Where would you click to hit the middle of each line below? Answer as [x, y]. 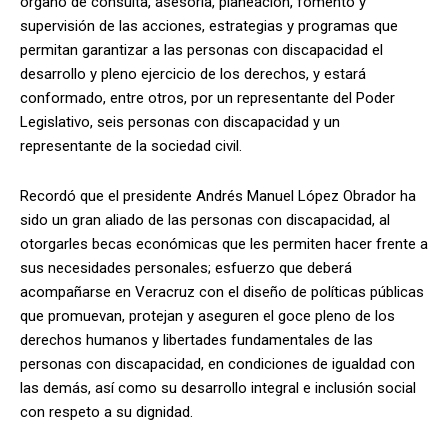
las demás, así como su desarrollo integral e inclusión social [218, 387]
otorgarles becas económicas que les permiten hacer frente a [224, 243]
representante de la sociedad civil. [131, 145]
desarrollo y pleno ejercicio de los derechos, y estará [193, 73]
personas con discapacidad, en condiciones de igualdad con [217, 363]
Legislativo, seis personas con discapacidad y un [180, 121]
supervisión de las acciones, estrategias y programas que [209, 25]
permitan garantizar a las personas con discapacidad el [201, 49]
